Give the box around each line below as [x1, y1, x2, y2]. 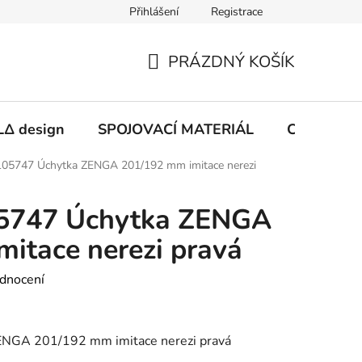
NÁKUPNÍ [146, 69, 220, 92]
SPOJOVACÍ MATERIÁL [98, 119, 254, 139]
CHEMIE [287, 119, 343, 139]
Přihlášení [129, 4, 179, 19]
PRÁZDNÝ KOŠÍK [168, 50, 295, 73]
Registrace [211, 4, 263, 19]
